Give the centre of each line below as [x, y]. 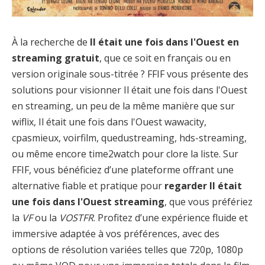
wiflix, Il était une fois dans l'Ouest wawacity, [109, 122]
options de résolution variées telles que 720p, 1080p [127, 249]
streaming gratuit [56, 58]
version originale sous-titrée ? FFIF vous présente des [130, 74]
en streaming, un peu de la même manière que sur [123, 106]
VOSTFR [76, 217]
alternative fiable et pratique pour [88, 185]
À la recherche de [51, 42]
